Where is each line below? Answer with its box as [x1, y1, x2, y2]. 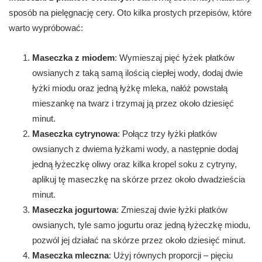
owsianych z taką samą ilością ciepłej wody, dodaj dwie [32, 68, 243, 78]
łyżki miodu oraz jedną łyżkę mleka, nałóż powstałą [32, 83, 227, 94]
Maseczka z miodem [32, 53, 115, 63]
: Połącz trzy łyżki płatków [118, 129, 217, 139]
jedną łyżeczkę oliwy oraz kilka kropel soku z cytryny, [32, 159, 237, 170]
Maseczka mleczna [32, 250, 109, 261]
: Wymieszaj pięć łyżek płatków [115, 53, 235, 63]
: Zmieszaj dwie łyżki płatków [116, 205, 227, 215]
